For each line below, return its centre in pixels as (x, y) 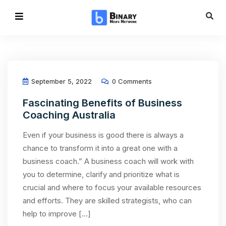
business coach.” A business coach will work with (108, 161)
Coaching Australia (69, 115)
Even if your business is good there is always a (103, 135)
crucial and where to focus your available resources (112, 187)
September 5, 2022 (61, 81)
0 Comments (131, 81)
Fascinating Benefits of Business (102, 103)
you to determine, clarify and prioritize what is (101, 174)
